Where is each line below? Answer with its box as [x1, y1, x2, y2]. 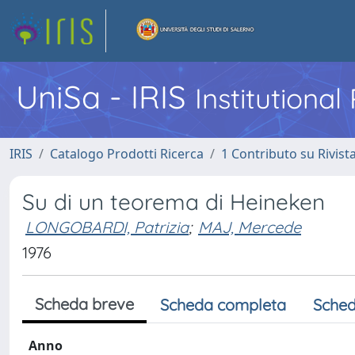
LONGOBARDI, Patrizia [25, 217, 189, 237]
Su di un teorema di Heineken [22, 188, 325, 216]
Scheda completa [160, 295, 286, 315]
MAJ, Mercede [198, 217, 301, 237]
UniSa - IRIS [16, 77, 195, 116]
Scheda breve [35, 294, 134, 314]
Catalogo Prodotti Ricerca [50, 145, 204, 162]
